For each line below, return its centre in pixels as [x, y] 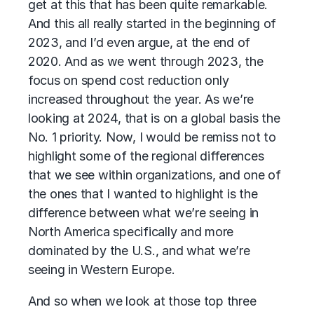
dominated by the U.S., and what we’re [139, 251]
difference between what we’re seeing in [144, 213]
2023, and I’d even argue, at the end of [139, 42]
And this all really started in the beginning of [152, 23]
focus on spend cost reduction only [129, 80]
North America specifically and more [131, 232]
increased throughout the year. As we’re [141, 99]
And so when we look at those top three [142, 301]
